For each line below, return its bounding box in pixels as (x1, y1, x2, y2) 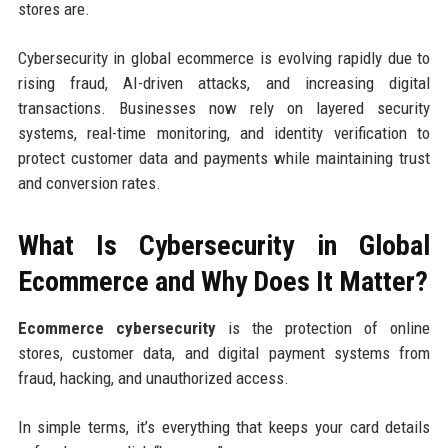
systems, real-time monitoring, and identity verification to (17, 122, 431, 143)
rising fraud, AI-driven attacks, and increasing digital (17, 72, 431, 93)
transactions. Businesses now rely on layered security (17, 97, 431, 118)
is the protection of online (215, 317, 431, 338)
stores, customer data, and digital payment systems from (17, 342, 431, 363)
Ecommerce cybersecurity (17, 317, 216, 338)
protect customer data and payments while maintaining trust (17, 147, 431, 168)
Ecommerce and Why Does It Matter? (17, 264, 428, 298)
